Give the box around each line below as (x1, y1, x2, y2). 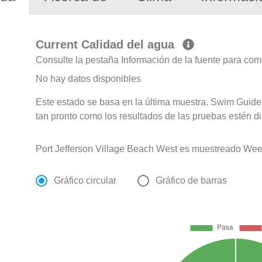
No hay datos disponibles (36, 74, 142, 84)
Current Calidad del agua (36, 38, 178, 51)
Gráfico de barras (156, 175, 227, 186)
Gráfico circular (54, 175, 117, 186)
